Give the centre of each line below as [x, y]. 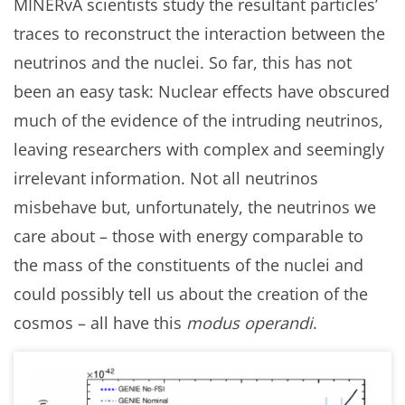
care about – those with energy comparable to [188, 236]
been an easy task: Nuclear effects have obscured [202, 91]
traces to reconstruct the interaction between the [199, 33]
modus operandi [250, 323]
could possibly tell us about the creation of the [191, 294]
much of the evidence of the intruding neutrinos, [198, 120]
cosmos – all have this [100, 323]
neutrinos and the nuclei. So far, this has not [183, 62]
